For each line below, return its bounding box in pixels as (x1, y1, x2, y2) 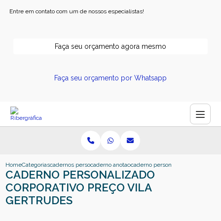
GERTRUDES (5, 194, 73, 207)
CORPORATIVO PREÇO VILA (5, 181, 152, 194)
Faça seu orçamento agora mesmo (55, 42, 166, 50)
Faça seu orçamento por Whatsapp (54, 74, 167, 82)
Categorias (22, 161, 50, 168)
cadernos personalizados (50, 161, 116, 168)
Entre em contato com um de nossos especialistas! (9, 8, 145, 15)
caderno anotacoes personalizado (90, 161, 179, 168)
